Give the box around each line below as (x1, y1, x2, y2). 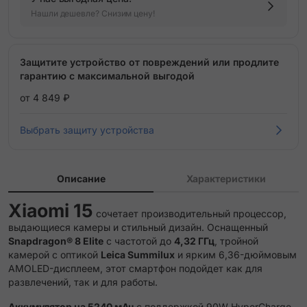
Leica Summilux (101, 249, 175, 260)
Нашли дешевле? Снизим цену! (31, 8, 155, 19)
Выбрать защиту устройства (20, 124, 154, 136)
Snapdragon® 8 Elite (8, 235, 103, 247)
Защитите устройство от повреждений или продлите (20, 56, 279, 68)
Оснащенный (207, 221, 268, 233)
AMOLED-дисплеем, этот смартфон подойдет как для (8, 262, 262, 274)
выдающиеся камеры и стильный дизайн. (8, 221, 207, 233)
